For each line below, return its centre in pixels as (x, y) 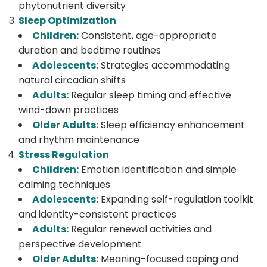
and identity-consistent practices (97, 214)
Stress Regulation (64, 154)
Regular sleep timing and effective (150, 95)
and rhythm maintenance (79, 139)
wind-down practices (69, 110)
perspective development (80, 244)
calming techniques (64, 184)
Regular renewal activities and (140, 229)
